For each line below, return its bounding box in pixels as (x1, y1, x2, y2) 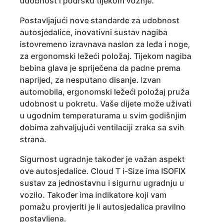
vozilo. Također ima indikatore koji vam (20, 190, 166, 200)
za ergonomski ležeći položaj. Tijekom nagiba (20, 51, 191, 61)
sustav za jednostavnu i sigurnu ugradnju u (20, 178, 184, 188)
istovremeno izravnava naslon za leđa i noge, (20, 39, 190, 50)
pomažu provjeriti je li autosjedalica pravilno (20, 202, 186, 212)
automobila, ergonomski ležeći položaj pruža (20, 87, 189, 97)
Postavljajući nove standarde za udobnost (20, 15, 179, 26)
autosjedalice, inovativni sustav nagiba (20, 27, 167, 38)
